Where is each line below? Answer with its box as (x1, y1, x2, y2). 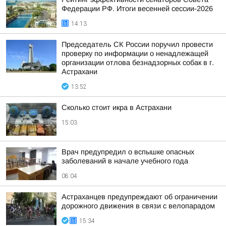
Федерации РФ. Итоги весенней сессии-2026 (62, 5, 213, 13)
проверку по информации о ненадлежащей (62, 49, 208, 58)
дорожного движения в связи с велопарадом (62, 202, 215, 210)
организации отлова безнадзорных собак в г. (62, 59, 214, 67)
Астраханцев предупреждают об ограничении (62, 193, 217, 201)
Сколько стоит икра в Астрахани (62, 103, 172, 111)
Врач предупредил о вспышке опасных (62, 148, 194, 156)
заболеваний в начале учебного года (62, 157, 188, 165)
